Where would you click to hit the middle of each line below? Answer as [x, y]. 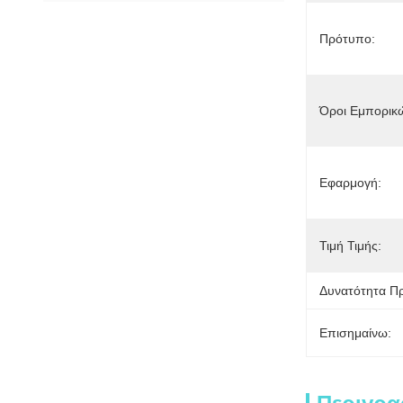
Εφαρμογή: [350, 183]
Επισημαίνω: [355, 333]
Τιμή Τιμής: [350, 246]
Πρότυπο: [347, 39]
